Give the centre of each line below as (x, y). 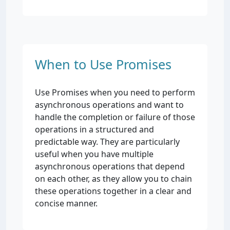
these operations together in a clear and (113, 191)
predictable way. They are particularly (107, 142)
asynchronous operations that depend (110, 166)
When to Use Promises (103, 64)
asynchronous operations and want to (109, 105)
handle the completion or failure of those (115, 117)
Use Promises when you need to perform (115, 92)
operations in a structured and (94, 129)
